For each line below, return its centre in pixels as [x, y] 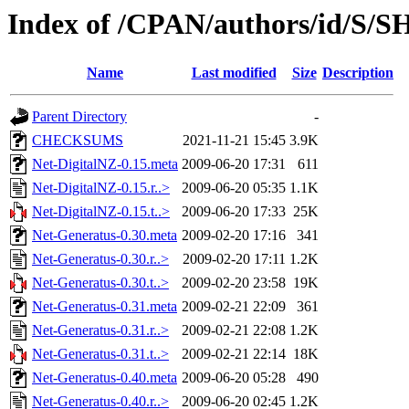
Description [358, 73]
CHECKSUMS [78, 141]
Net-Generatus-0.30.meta [105, 236]
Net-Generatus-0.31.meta [105, 307]
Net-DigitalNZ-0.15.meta [105, 164]
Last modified [234, 73]
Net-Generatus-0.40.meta [105, 378]
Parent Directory [79, 117]
